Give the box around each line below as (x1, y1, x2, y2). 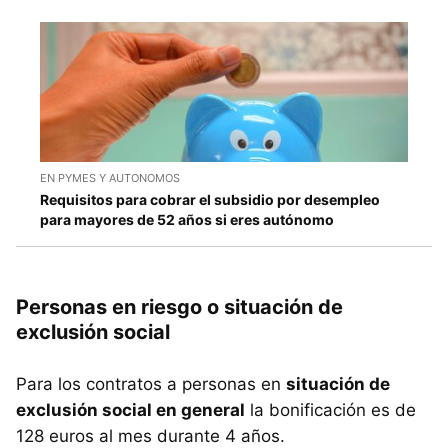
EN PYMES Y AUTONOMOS (40, 171, 180, 186)
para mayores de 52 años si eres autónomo (40, 211, 334, 229)
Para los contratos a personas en (16, 374, 286, 395)
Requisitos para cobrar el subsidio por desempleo (40, 191, 380, 209)
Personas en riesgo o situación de (16, 295, 343, 320)
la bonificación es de (245, 400, 416, 421)
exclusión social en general (16, 400, 245, 421)
